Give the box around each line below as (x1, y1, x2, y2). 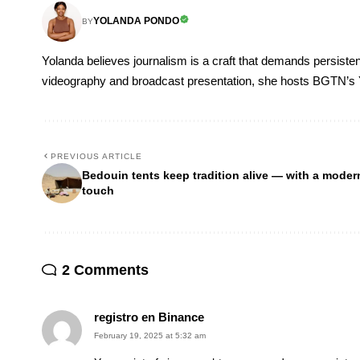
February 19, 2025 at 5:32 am (94, 330, 206, 340)
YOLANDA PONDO (93, 16, 179, 27)
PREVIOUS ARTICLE (51, 151, 142, 161)
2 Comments (62, 261, 149, 278)
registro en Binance (94, 310, 204, 324)
